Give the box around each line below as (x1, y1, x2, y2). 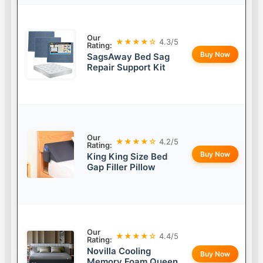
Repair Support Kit (87, 62, 166, 73)
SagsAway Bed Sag (87, 51, 170, 63)
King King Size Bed (87, 151, 168, 163)
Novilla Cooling (87, 245, 151, 257)
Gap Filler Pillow (87, 161, 156, 173)
